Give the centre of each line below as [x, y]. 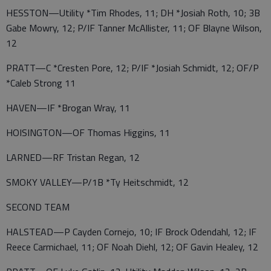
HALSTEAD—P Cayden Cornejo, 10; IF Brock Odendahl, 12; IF [131, 232]
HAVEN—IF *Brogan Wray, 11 [68, 108]
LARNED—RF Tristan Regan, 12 [73, 157]
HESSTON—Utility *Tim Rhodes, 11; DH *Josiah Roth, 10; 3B [133, 13]
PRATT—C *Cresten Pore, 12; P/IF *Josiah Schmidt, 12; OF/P [132, 68]
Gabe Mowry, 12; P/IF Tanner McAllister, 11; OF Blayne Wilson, [134, 28]
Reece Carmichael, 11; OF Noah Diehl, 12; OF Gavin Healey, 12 [132, 247]
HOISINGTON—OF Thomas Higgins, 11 [88, 132]
